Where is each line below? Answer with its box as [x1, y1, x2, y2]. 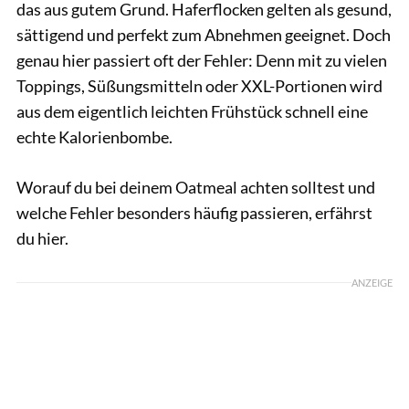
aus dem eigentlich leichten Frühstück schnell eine [16, 100, 368, 121]
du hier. [16, 227, 68, 248]
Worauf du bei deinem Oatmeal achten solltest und [16, 176, 375, 197]
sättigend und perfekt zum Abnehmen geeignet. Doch [16, 24, 391, 45]
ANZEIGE [351, 276, 393, 288]
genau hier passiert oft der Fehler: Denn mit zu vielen [16, 49, 387, 70]
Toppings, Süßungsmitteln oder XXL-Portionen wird [16, 75, 383, 96]
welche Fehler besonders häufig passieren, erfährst [16, 202, 372, 223]
